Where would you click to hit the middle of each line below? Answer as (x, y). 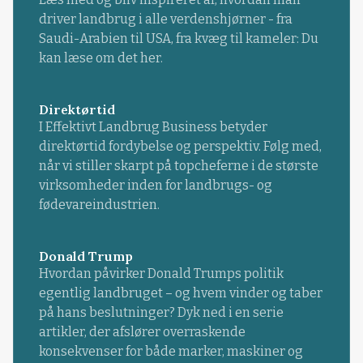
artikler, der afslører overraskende (142, 332)
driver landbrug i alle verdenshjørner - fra (165, 19)
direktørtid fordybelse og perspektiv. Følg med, (180, 147)
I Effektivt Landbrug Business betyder (153, 127)
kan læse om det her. (100, 58)
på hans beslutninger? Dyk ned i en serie (161, 313)
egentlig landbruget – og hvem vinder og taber (180, 293)
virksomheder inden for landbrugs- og (155, 186)
